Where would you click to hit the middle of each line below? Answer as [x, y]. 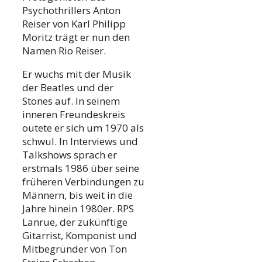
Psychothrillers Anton [71, 11]
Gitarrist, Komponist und [80, 236]
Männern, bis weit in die [77, 195]
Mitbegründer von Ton [75, 249]
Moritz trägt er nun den [76, 37]
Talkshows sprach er [70, 155]
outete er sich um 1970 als [83, 128]
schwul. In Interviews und [80, 142]
